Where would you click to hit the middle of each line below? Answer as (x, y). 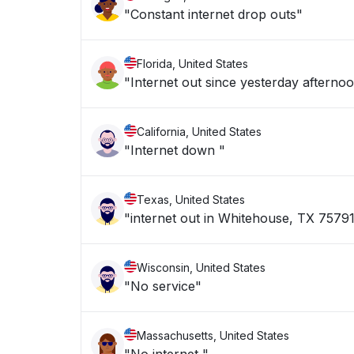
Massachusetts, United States (213, 335)
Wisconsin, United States (201, 267)
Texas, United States (191, 200)
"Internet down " (175, 150)
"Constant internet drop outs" (213, 14)
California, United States (199, 132)
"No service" (163, 286)
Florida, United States (192, 64)
